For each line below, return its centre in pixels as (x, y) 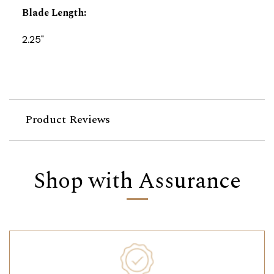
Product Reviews (67, 120)
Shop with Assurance (137, 182)
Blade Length (53, 13)
